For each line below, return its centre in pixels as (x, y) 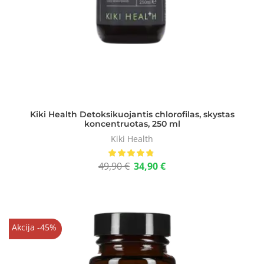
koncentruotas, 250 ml (132, 124)
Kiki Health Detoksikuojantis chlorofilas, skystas (132, 114)
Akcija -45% (34, 227)
